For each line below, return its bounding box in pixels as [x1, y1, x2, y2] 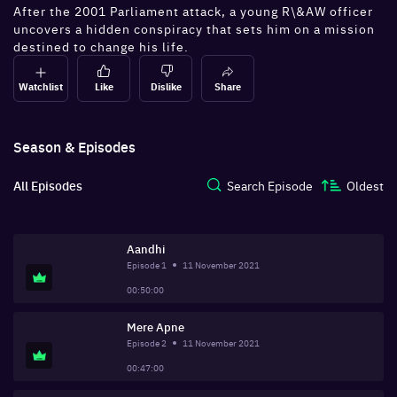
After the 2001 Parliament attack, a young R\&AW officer [13, 2, 373, 19]
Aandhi [127, 240, 165, 257]
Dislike [150, 81, 182, 93]
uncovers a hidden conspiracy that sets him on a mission [13, 19, 375, 37]
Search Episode [226, 176, 313, 194]
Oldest [346, 176, 384, 194]
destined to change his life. [13, 37, 189, 55]
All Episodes [13, 176, 82, 194]
